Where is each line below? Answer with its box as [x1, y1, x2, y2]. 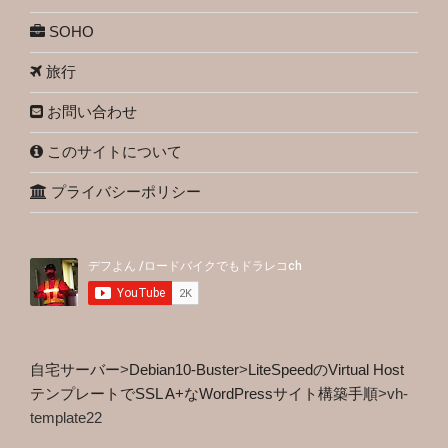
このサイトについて [43, 143, 182, 161]
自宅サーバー [30, 360, 120, 378]
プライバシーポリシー [47, 183, 201, 201]
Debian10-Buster [129, 360, 239, 378]
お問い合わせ [43, 103, 137, 121]
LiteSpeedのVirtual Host [248, 360, 404, 378]
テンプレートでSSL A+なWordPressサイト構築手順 [30, 384, 378, 402]
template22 [30, 408, 102, 426]
